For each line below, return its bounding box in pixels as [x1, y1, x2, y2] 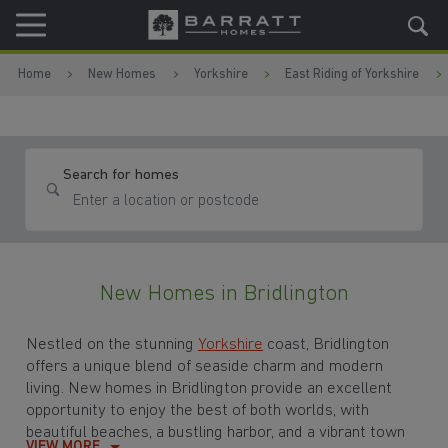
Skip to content [60, 19, 158, 34]
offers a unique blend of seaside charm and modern [26, 357, 384, 375]
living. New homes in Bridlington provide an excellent [26, 379, 393, 397]
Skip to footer [65, 65, 154, 80]
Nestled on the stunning [26, 335, 199, 353]
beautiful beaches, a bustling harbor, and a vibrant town [26, 423, 406, 441]
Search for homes [63, 167, 180, 183]
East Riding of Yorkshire [285, 68, 420, 82]
